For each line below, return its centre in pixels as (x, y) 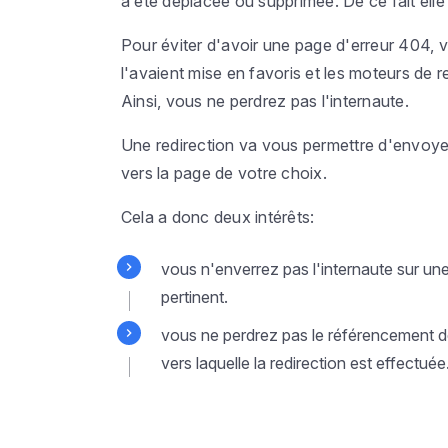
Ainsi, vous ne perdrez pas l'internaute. (264, 101)
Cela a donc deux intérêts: (219, 217)
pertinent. (194, 297)
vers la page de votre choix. (223, 173)
